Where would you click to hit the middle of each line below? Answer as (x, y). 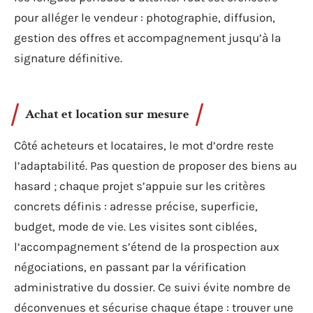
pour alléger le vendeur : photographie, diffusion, (145, 17)
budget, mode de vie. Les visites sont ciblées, (136, 226)
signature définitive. (68, 58)
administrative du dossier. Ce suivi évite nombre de (152, 287)
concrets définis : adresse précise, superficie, (136, 206)
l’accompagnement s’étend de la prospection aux (147, 247)
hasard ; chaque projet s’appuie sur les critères (140, 186)
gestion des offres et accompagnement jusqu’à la (147, 37)
